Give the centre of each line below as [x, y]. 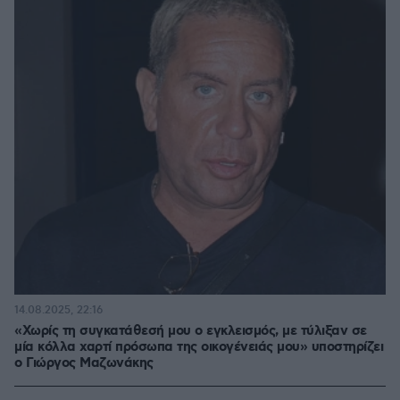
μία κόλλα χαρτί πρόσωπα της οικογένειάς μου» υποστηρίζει [199, 347]
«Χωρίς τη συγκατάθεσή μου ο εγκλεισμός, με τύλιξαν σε [191, 331]
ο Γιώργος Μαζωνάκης [84, 363]
